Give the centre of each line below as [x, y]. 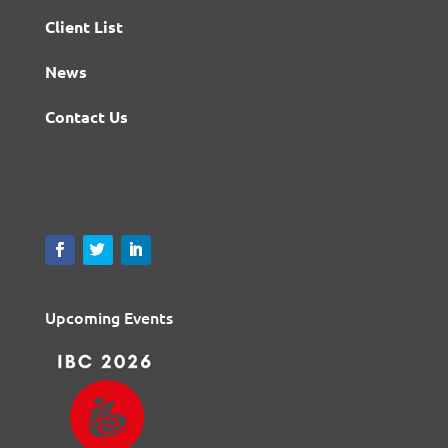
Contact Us [86, 117]
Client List [83, 27]
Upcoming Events [108, 317]
